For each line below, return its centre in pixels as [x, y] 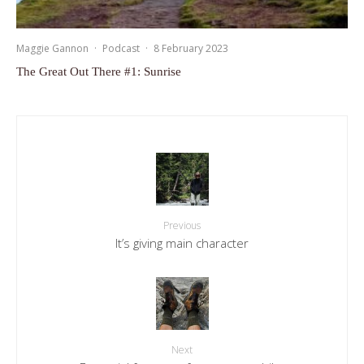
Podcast [121, 48]
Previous [182, 225]
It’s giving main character [182, 243]
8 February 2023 [191, 48]
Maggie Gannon [52, 48]
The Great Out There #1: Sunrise [99, 71]
